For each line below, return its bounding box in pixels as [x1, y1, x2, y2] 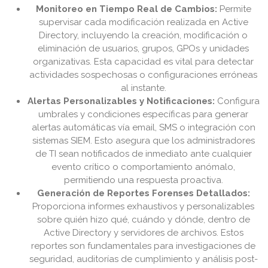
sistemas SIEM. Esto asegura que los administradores [32, 135, 255, 147]
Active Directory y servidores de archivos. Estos [44, 227, 243, 239]
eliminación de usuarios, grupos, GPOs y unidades [38, 43, 249, 54]
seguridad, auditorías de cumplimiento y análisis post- [29, 254, 258, 265]
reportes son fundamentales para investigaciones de [31, 240, 256, 252]
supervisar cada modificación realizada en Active [39, 17, 248, 28]
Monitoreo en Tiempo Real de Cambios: [36, 4, 217, 15]
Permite [217, 4, 251, 15]
